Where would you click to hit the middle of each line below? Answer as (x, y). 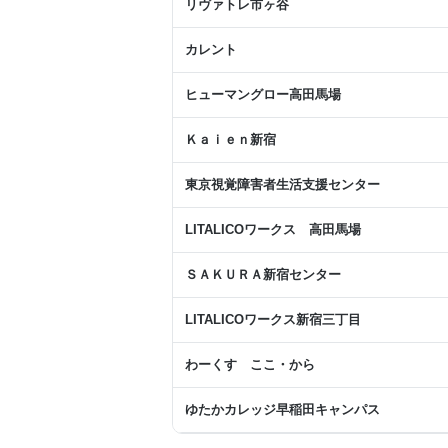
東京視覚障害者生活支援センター (282, 185)
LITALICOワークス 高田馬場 (273, 230)
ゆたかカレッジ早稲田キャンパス (282, 410)
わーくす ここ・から (250, 365)
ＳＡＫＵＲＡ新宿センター (263, 275)
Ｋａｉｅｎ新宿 (230, 140)
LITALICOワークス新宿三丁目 (273, 320)
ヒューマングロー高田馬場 (263, 95)
